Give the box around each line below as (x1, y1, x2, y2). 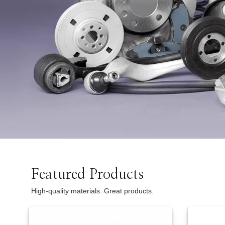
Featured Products (31, 168, 144, 182)
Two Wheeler (6, 7, 47, 15)
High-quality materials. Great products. (31, 187, 154, 195)
